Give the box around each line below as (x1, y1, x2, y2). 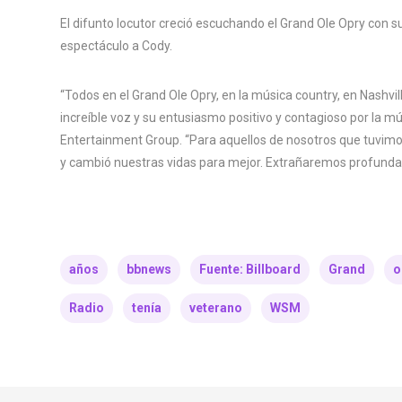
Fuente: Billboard (199, 261, 301, 276)
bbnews (127, 261, 171, 276)
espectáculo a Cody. (60, 38, 172, 53)
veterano (189, 300, 242, 315)
